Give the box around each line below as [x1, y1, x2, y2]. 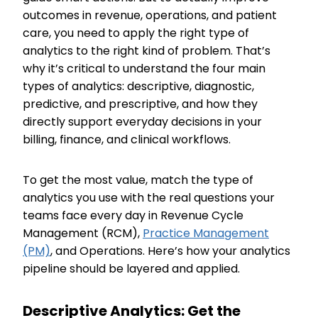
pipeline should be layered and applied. [23, 261, 240, 277]
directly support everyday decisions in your [23, 114, 262, 130]
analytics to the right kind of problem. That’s [23, 43, 270, 59]
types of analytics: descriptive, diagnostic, [23, 78, 254, 94]
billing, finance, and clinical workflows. [23, 131, 234, 148]
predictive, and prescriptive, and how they [23, 96, 258, 112]
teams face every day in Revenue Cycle [23, 207, 243, 224]
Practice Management [143, 225, 269, 241]
